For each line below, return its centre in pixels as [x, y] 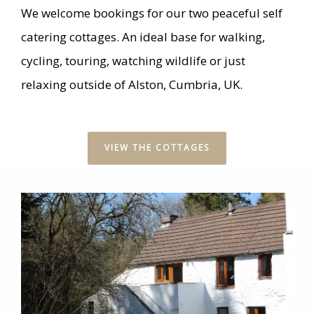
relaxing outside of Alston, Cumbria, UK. [132, 84]
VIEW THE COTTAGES [157, 148]
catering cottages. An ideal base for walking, [143, 37]
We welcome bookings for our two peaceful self [152, 13]
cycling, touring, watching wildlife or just [133, 61]
